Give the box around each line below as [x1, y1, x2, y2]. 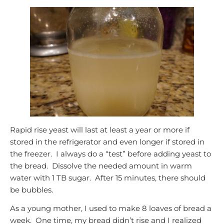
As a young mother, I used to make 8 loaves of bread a [10, 203, 211, 213]
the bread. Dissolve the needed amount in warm [10, 160, 192, 170]
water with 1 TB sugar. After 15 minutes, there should [10, 172, 205, 182]
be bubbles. [10, 184, 53, 194]
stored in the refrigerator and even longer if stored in [10, 136, 204, 146]
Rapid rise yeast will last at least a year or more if [10, 124, 189, 134]
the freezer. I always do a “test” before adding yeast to [10, 148, 211, 158]
